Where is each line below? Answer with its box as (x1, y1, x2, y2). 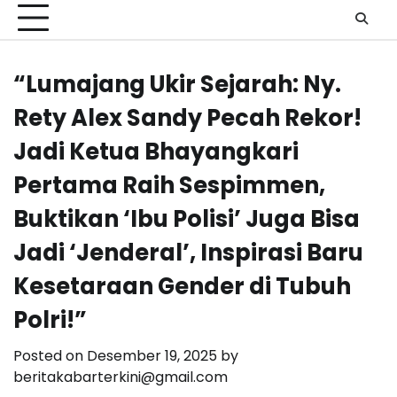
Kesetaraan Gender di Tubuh (13, 270, 351, 303)
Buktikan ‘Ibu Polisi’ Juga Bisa (13, 203, 360, 236)
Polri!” (13, 304, 87, 337)
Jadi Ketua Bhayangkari (13, 136, 299, 168)
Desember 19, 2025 (87, 346, 217, 367)
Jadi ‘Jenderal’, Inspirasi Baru (13, 237, 363, 269)
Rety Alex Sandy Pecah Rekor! (13, 102, 362, 135)
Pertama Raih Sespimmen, (13, 169, 325, 202)
